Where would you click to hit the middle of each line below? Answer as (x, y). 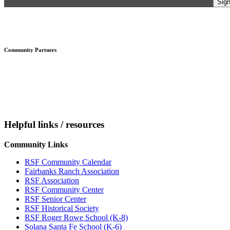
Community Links (36, 145)
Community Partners (30, 50)
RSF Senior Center (55, 199)
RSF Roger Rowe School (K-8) (76, 218)
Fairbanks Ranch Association (72, 171)
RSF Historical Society (62, 208)
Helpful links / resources (54, 125)
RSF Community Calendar (68, 162)
